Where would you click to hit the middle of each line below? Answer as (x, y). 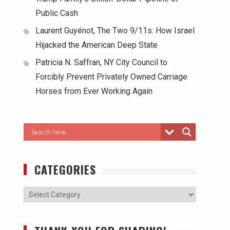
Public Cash (57, 13)
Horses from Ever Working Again (94, 91)
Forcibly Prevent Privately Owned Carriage (111, 77)
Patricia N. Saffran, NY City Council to (101, 62)
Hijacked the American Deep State (97, 45)
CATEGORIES (65, 169)
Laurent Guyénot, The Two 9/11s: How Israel (115, 31)
